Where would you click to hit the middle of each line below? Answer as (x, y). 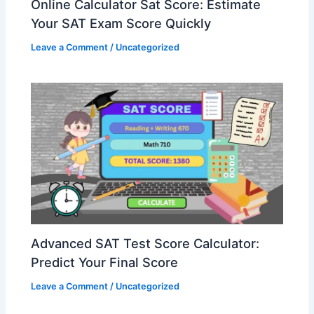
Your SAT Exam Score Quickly (123, 23)
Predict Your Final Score (105, 262)
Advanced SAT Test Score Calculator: (145, 244)
